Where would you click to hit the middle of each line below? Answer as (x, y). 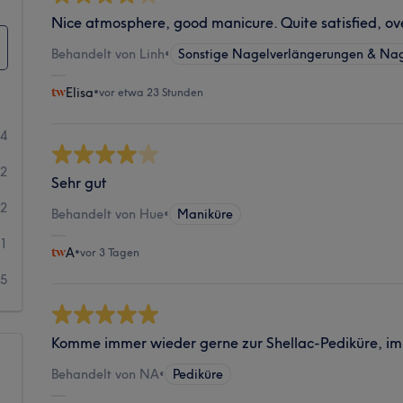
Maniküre (206, 214)
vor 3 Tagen (110, 252)
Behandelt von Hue (108, 214)
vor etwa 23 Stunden (152, 92)
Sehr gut (80, 182)
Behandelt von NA (106, 374)
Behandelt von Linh (108, 54)
